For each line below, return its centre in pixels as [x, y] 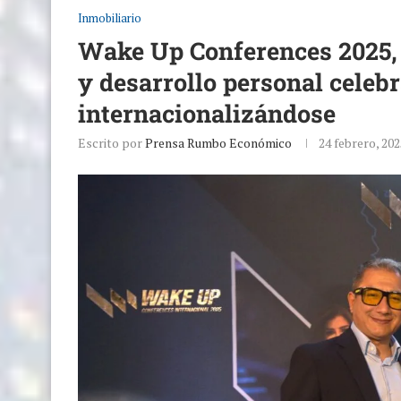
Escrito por [111, 142]
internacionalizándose [207, 113]
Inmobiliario [110, 17]
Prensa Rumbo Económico [218, 142]
